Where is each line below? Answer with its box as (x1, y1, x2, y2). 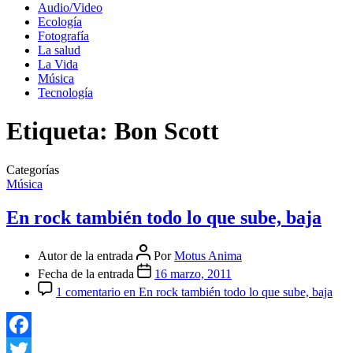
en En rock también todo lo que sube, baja (121, 284, 333, 299)
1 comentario (56, 284, 121, 299)
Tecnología (38, 86, 93, 99)
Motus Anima (174, 248, 242, 262)
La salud (38, 43, 80, 57)
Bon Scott (114, 117, 219, 146)
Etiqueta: (6, 117, 108, 146)
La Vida (38, 58, 78, 71)
